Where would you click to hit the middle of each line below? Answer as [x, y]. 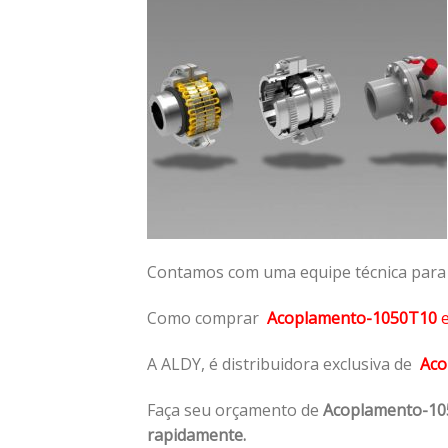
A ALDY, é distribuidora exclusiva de [283, 363]
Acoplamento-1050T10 [352, 317]
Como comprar [207, 317]
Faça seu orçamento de [235, 409]
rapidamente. [198, 434]
